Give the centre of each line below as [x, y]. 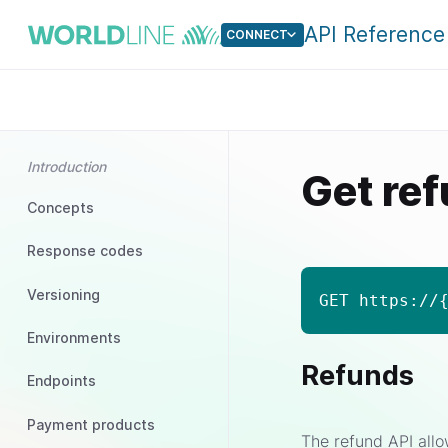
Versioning [63, 294]
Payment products [91, 424]
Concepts [60, 207]
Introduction [66, 167]
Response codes [85, 251]
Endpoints [61, 381]
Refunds [358, 376]
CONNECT [257, 34]
